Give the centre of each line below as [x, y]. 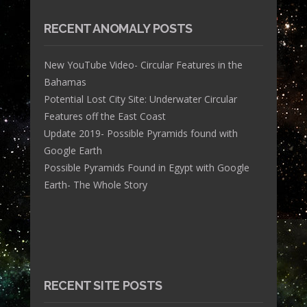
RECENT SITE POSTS [103, 285]
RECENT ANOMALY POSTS [118, 28]
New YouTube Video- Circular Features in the [143, 64]
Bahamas [65, 82]
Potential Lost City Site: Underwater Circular [140, 99]
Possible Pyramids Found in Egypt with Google [147, 167]
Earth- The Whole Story [96, 184]
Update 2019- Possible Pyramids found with [141, 133]
